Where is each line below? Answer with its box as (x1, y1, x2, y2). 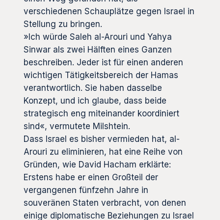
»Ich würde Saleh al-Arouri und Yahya (24, 31, 172, 42)
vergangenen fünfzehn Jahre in (24, 185, 148, 195)
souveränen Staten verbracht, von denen (24, 197, 186, 208)
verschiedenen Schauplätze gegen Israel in (24, 6, 194, 16)
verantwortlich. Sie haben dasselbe (24, 82, 162, 93)
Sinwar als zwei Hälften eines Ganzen (24, 44, 172, 55)
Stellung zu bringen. (24, 19, 102, 29)
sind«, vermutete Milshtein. (24, 121, 130, 131)
